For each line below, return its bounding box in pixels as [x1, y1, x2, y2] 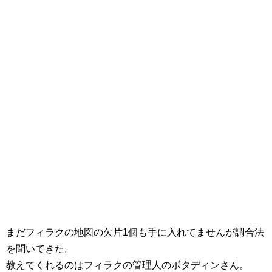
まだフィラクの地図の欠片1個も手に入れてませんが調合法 [6, 227, 264, 237]
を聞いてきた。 [6, 243, 74, 254]
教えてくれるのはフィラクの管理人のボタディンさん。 [6, 260, 249, 270]
